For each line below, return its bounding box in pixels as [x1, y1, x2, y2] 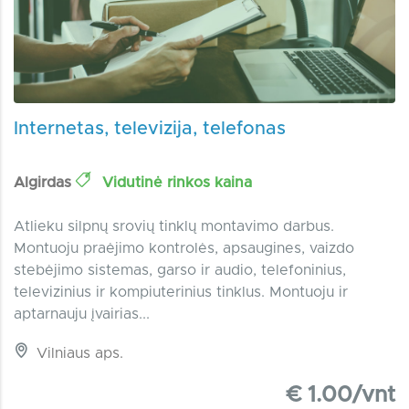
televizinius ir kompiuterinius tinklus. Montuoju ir [14, 284, 348, 299]
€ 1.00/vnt [287, 383, 395, 406]
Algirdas [14, 174, 76, 190]
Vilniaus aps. [32, 345, 123, 361]
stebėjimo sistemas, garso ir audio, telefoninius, [14, 262, 346, 278]
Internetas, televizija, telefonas [14, 119, 286, 138]
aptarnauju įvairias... [14, 306, 150, 321]
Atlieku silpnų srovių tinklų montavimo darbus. [14, 218, 334, 234]
